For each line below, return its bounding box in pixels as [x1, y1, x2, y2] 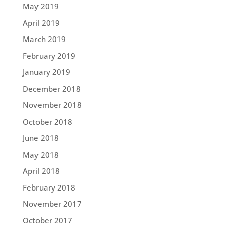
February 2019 [22, 50, 75, 61]
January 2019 [22, 67, 70, 78]
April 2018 [22, 166, 60, 176]
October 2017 [22, 215, 72, 225]
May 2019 [22, 1, 59, 12]
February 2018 [22, 182, 75, 193]
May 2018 [22, 149, 59, 160]
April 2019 [22, 17, 60, 28]
